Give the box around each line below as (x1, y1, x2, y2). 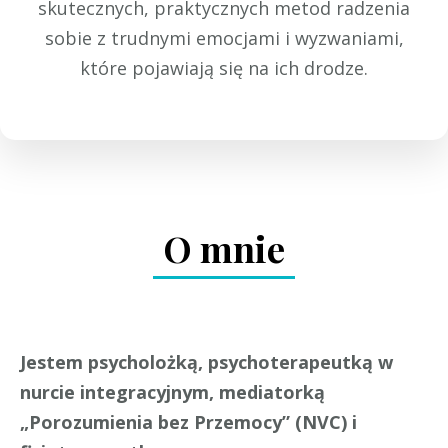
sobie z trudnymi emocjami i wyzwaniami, (44, 26, 404, 51)
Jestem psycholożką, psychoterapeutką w (20, 350, 393, 375)
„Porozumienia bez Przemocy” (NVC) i (20, 410, 357, 435)
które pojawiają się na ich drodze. (80, 56, 368, 81)
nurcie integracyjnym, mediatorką (20, 380, 325, 405)
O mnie (163, 224, 285, 273)
